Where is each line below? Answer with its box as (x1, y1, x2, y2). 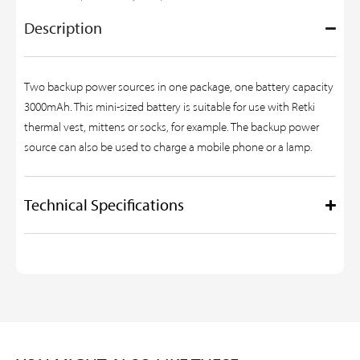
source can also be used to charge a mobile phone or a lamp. (24, 140, 322, 155)
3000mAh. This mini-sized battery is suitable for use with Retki (24, 100, 315, 115)
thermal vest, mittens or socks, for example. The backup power (24, 120, 319, 135)
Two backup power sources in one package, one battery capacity (24, 80, 333, 95)
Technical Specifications (24, 194, 184, 215)
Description (24, 18, 102, 39)
